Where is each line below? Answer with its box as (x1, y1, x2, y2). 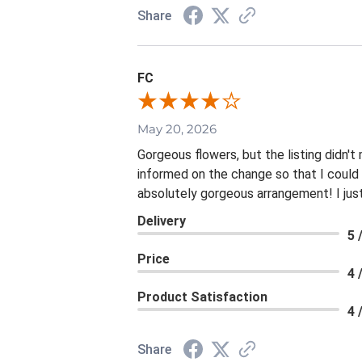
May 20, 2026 (137, 121, 217, 137)
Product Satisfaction (137, 289, 267, 305)
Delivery (137, 213, 186, 229)
